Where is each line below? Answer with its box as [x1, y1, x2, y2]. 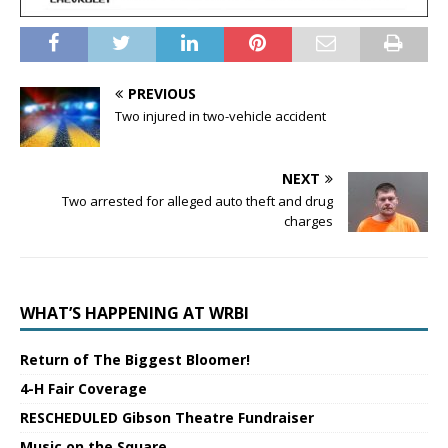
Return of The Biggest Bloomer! [20, 350, 250, 370]
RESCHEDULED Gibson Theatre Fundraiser [20, 408, 314, 428]
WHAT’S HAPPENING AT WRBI [20, 302, 249, 325]
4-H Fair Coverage [20, 379, 147, 399]
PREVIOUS [128, 84, 196, 104]
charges [284, 212, 333, 231]
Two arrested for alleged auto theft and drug [62, 192, 333, 211]
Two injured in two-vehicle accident [115, 107, 326, 126]
